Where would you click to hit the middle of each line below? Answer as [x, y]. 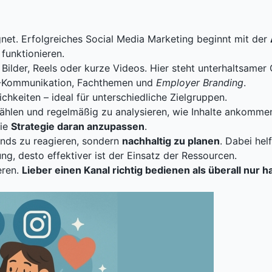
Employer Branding [200, 83]
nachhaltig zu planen [171, 141]
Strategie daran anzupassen [78, 127]
